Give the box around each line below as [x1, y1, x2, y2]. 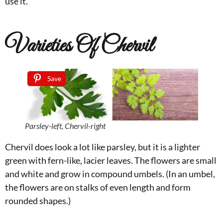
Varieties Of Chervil [5, 32, 153, 61]
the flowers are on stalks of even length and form [5, 182, 191, 193]
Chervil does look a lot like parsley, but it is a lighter [5, 141, 200, 153]
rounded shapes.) [5, 195, 71, 207]
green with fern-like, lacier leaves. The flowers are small [5, 155, 217, 166]
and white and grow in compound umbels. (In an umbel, [5, 168, 215, 180]
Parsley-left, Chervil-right [25, 121, 106, 131]
